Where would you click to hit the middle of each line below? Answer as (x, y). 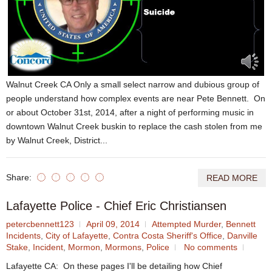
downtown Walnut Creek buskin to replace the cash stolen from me (134, 127)
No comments (211, 247)
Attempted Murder (186, 224)
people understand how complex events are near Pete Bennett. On (136, 99)
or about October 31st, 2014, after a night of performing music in (130, 113)
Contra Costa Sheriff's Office (168, 236)
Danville (242, 236)
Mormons (123, 247)
